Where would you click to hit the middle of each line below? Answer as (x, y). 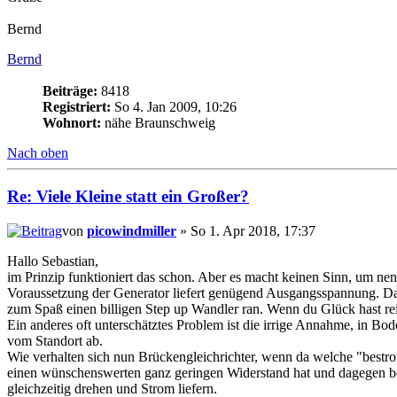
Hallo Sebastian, (53, 261)
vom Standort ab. (55, 340)
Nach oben (38, 153)
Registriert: (77, 107)
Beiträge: (70, 91)
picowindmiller (132, 230)
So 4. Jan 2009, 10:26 (174, 107)
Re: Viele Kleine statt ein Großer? (128, 196)
